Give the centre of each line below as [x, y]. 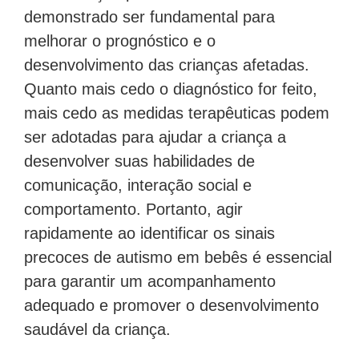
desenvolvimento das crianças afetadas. [167, 65]
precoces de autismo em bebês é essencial [178, 258]
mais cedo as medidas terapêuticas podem [177, 113]
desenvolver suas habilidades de [139, 161]
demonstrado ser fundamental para [149, 17]
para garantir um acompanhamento [150, 282]
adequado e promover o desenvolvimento [171, 306]
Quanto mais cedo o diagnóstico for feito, [171, 89]
